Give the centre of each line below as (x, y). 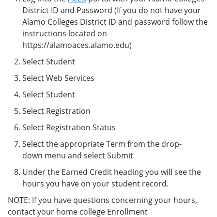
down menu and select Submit (78, 155)
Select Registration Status (69, 127)
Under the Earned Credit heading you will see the (112, 172)
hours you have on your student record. (95, 184)
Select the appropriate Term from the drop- (102, 144)
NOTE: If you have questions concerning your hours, (102, 200)
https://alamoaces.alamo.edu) (77, 45)
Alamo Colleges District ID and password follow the (115, 22)
